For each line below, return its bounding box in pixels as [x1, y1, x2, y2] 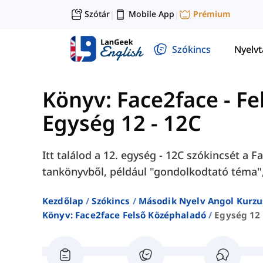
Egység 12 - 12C [42, 109, 201, 138]
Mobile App [129, 8, 174, 19]
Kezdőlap [42, 195, 84, 207]
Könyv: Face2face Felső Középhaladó [42, 209, 207, 221]
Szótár [85, 8, 110, 19]
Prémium [193, 8, 231, 20]
